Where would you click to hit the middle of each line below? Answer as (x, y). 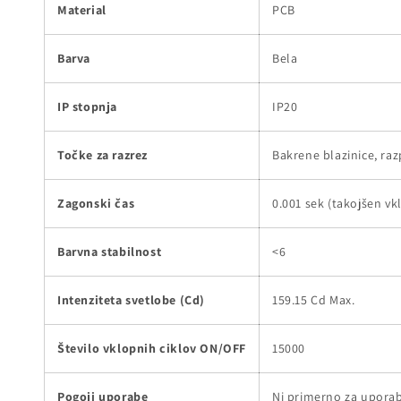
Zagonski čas (96, 203)
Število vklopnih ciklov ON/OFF (152, 348)
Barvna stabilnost (110, 251)
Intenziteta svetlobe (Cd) (131, 299)
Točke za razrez (102, 154)
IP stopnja (87, 106)
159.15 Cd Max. (314, 299)
